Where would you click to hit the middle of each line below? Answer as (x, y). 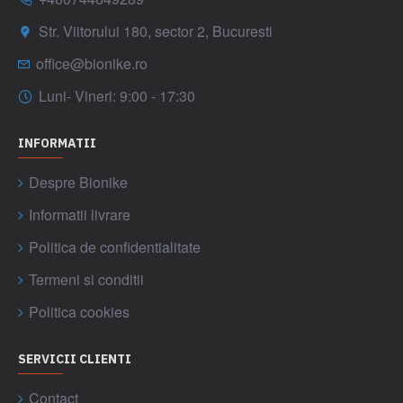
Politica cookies (79, 311)
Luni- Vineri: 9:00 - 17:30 (117, 95)
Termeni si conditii (86, 279)
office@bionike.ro (92, 63)
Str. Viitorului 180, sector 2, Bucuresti (156, 31)
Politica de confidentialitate (115, 246)
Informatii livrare (80, 214)
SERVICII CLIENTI (75, 358)
